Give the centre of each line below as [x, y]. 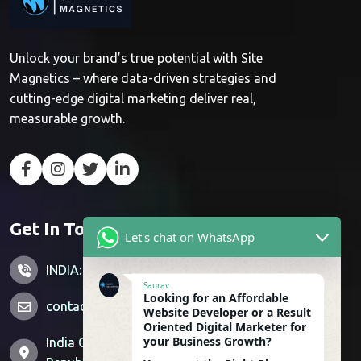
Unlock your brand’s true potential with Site [136, 58]
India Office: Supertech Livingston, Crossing [173, 342]
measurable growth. [67, 118]
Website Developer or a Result [227, 312]
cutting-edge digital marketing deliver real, [133, 98]
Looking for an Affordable [216, 298]
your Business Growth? [207, 341]
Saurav [156, 285]
